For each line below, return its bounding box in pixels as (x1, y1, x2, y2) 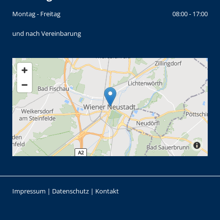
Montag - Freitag (12, 9, 60, 18)
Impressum (12, 186, 46, 195)
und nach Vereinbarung (12, 28, 81, 38)
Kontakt (95, 186, 119, 195)
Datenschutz (52, 186, 89, 195)
